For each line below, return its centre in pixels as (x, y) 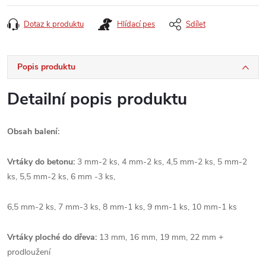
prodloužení (29, 252)
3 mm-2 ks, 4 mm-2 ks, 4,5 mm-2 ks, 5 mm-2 (162, 161)
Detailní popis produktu (97, 99)
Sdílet (196, 24)
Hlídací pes (136, 24)
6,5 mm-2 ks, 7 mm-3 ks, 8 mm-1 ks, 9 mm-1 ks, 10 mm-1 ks (122, 207)
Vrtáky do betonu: (42, 161)
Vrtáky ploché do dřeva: (53, 237)
